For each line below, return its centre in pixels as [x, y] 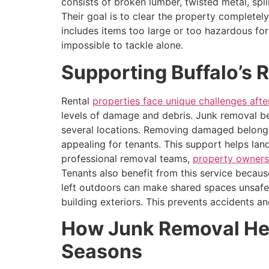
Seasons [102, 252]
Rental [77, 101]
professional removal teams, [127, 158]
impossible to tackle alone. [122, 45]
